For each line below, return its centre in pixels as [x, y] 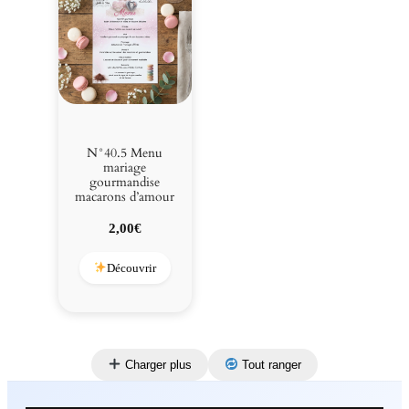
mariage [125, 167]
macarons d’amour [125, 196]
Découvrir [132, 267]
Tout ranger [269, 364]
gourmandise [125, 182]
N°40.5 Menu [125, 152]
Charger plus [156, 364]
